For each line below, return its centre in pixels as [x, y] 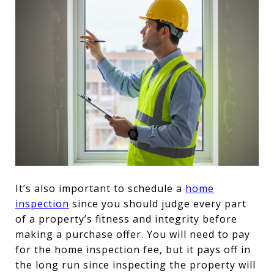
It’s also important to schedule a [100, 189]
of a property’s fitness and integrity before [126, 219]
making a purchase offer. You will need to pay [133, 235]
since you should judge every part [158, 204]
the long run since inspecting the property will [135, 265]
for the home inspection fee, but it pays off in [133, 250]
